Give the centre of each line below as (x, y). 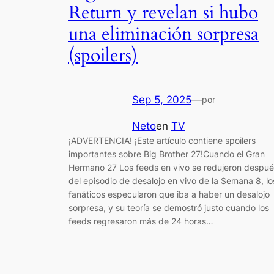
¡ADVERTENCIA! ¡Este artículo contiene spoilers (162, 141)
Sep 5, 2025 (162, 100)
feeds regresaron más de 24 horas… (141, 221)
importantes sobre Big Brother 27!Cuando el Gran (167, 154)
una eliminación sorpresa (164, 34)
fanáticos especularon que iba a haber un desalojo (169, 194)
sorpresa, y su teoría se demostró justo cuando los (169, 208)
